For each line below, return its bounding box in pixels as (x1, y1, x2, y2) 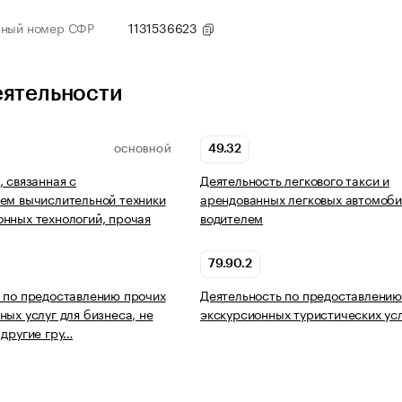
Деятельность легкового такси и (200, 170, 390, 190)
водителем (200, 207, 264, 228)
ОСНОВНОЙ (113, 144, 171, 154)
